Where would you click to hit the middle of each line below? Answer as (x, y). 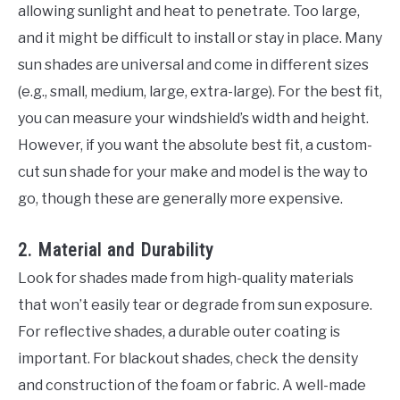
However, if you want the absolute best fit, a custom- (195, 146)
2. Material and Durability (116, 250)
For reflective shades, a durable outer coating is (179, 331)
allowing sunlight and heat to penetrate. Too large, (189, 12)
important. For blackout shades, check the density (188, 358)
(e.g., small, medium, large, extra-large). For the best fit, (200, 92)
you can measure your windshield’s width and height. (193, 119)
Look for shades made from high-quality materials (186, 278)
